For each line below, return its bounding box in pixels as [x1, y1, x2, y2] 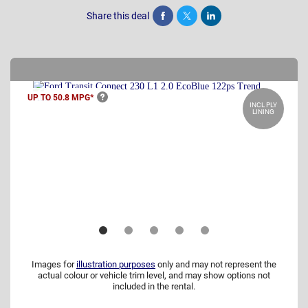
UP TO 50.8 [27, 92, 71, 102]
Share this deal [87, 10, 149, 21]
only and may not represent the [155, 259, 276, 270]
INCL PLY [250, 100, 277, 109]
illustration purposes [76, 259, 155, 270]
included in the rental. [113, 281, 195, 292]
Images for [32, 259, 76, 270]
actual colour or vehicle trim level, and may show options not [38, 270, 270, 281]
